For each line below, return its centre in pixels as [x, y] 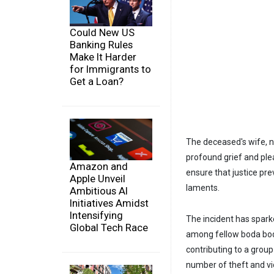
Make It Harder [103, 57]
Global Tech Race [109, 227]
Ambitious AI [99, 191]
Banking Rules [101, 45]
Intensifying [96, 215]
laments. [203, 188]
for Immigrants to [110, 69]
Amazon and [99, 166]
